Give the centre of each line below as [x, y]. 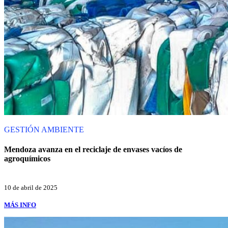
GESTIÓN [23, 130]
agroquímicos [27, 159]
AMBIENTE [63, 130]
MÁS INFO [20, 205]
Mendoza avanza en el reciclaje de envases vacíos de [93, 150]
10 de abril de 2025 [31, 187]
